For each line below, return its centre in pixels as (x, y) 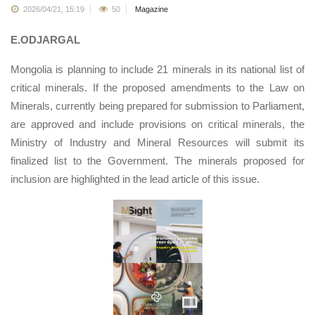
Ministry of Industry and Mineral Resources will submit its (157, 142)
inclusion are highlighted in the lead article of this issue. (136, 179)
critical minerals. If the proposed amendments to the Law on (157, 87)
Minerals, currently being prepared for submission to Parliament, (157, 105)
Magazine (152, 9)
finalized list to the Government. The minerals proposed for (157, 160)
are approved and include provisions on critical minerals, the (157, 124)
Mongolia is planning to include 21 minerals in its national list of (157, 69)
